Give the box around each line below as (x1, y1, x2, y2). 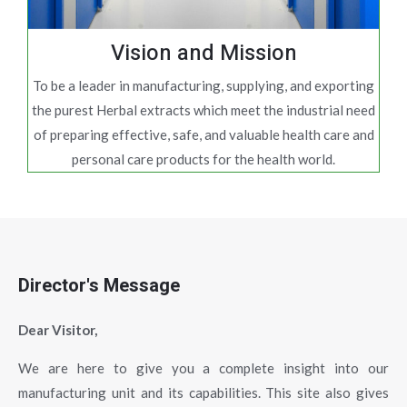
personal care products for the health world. (72, 151, 335, 167)
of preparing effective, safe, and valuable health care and (33, 126, 374, 143)
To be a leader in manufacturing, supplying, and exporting (33, 77, 374, 94)
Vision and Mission (110, 37, 297, 69)
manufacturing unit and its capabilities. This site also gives (18, 384, 389, 401)
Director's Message (18, 273, 180, 299)
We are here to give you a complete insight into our (18, 360, 389, 376)
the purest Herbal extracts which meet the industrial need (32, 102, 375, 118)
